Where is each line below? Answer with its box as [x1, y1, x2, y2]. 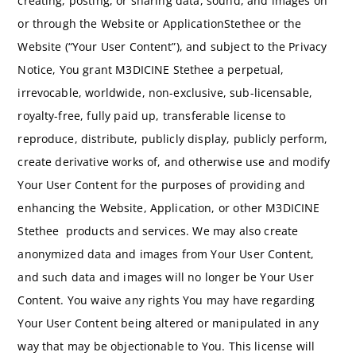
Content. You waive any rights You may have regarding [17, 292, 315, 308]
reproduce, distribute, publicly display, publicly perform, [17, 131, 327, 147]
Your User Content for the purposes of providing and [17, 177, 306, 193]
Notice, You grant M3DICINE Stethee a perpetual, [17, 62, 284, 78]
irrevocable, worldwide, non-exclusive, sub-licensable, [17, 85, 313, 101]
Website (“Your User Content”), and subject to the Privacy [17, 39, 327, 55]
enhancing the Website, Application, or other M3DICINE [17, 200, 320, 216]
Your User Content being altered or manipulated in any [17, 315, 319, 331]
